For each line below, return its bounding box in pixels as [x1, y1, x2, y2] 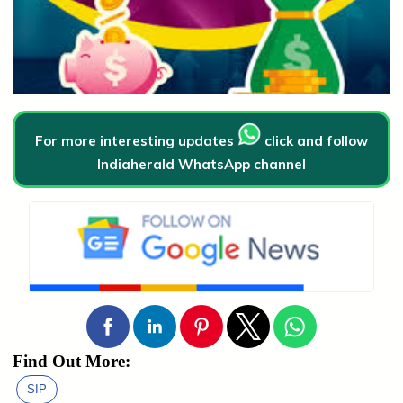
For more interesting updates [35, 131, 237, 149]
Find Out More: [13, 351, 130, 371]
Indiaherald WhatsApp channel [97, 155, 306, 173]
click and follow [261, 131, 368, 149]
